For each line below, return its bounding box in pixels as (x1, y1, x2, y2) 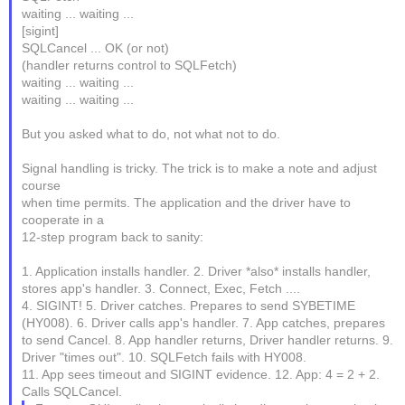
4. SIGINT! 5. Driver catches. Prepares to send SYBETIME (22, 298, 356, 313)
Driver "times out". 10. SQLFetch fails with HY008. (22, 350, 307, 364)
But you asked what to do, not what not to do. (22, 127, 281, 141)
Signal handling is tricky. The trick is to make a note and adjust (22, 161, 378, 175)
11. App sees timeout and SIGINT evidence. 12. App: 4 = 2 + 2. (22, 367, 381, 381)
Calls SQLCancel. (22, 384, 123, 399)
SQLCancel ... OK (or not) (22, 41, 170, 55)
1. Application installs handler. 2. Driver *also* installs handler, (22, 264, 372, 278)
